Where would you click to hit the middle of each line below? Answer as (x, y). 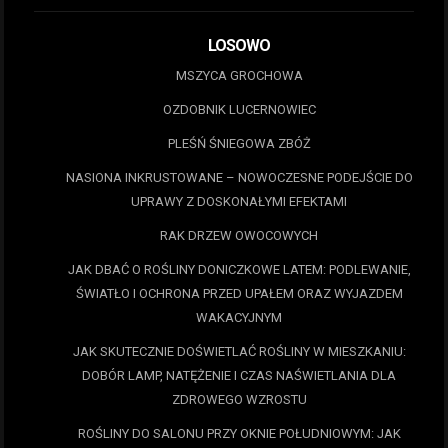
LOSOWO (239, 46)
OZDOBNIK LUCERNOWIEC (239, 110)
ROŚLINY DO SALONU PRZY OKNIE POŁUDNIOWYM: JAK (239, 434)
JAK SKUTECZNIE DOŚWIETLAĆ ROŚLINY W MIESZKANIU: (239, 352)
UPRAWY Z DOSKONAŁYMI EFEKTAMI (239, 202)
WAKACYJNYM (239, 318)
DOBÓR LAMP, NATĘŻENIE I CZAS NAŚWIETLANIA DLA (239, 376)
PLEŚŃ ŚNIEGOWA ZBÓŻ (239, 144)
